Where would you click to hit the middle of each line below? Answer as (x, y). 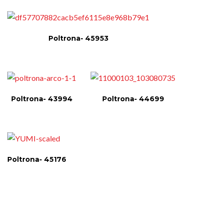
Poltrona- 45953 (78, 38)
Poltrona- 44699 (133, 99)
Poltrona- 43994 (42, 99)
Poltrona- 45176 (37, 159)
